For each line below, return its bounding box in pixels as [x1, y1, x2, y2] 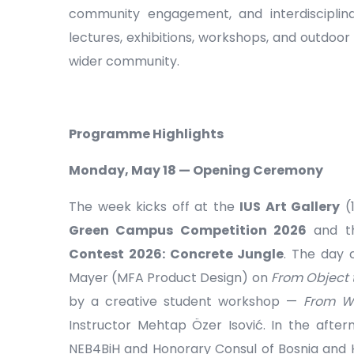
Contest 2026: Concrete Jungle [69, 245, 284, 264]
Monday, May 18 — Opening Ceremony [69, 161, 323, 180]
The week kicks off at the [69, 198, 240, 217]
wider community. [69, 52, 179, 71]
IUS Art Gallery [239, 198, 341, 217]
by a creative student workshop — [69, 292, 303, 311]
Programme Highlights [69, 125, 224, 144]
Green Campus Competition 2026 [69, 221, 307, 240]
